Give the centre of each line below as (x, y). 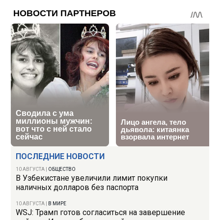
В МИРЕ (57, 204)
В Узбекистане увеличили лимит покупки (92, 178)
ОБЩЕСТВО (62, 169)
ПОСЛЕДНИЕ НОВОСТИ (60, 157)
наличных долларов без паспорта (77, 188)
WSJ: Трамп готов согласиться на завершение (101, 213)
